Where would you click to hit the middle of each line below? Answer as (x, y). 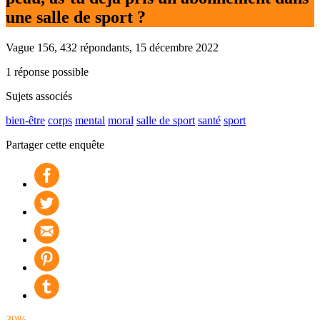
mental (90, 120)
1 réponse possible (47, 71)
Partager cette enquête (55, 144)
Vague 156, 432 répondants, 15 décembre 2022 (112, 47)
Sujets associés (39, 96)
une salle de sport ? (76, 17)
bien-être (25, 120)
